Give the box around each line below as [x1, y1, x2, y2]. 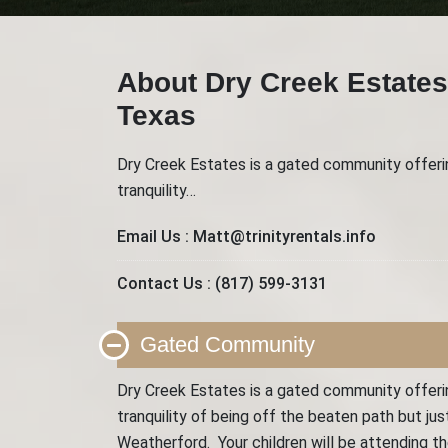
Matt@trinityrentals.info [193, 227, 376, 246]
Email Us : [117, 227, 193, 246]
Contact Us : [117, 274, 215, 293]
